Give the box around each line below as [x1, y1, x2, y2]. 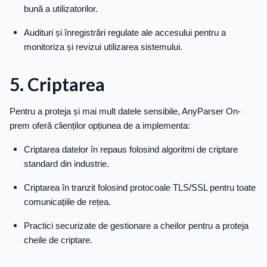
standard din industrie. [24, 159, 109, 169]
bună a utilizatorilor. [24, 4, 98, 14]
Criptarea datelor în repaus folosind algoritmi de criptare [24, 144, 238, 155]
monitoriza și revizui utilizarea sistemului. [24, 42, 182, 52]
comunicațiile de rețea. [24, 197, 111, 207]
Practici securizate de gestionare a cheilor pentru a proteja [24, 221, 249, 231]
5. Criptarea [10, 73, 105, 95]
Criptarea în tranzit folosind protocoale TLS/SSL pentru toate [24, 182, 256, 193]
